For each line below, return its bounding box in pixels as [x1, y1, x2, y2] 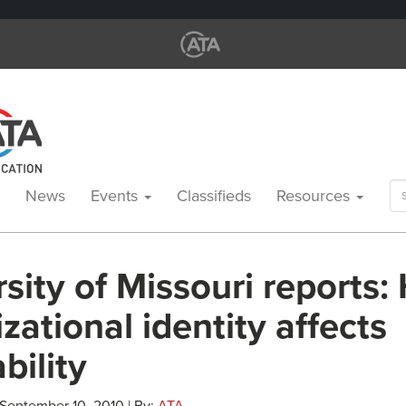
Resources [276, 186, 354, 206]
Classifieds [177, 186, 251, 206]
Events [91, 186, 142, 206]
